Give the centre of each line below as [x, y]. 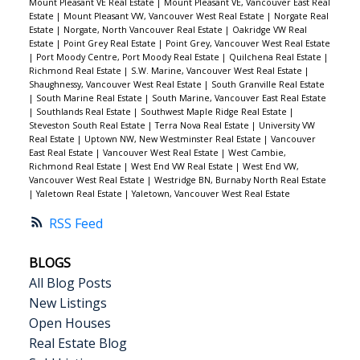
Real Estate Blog [78, 343]
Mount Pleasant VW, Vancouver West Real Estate [165, 16]
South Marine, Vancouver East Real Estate [239, 98]
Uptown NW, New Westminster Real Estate [174, 139]
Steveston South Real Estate [88, 125]
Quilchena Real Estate [276, 57]
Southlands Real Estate [84, 111]
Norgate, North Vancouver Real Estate [144, 29]
